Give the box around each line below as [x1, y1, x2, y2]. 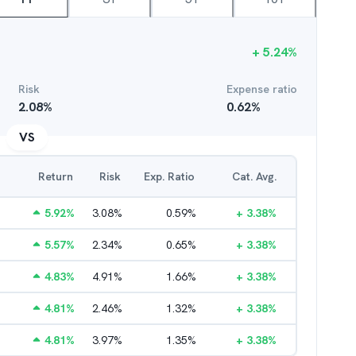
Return [38, 169, 73, 184]
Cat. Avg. [232, 169, 277, 184]
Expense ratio [226, 82, 297, 96]
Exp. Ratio [144, 169, 195, 184]
